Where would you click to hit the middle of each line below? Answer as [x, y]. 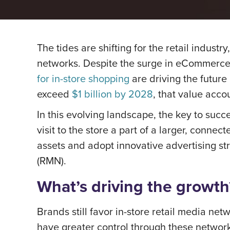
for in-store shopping [83, 78]
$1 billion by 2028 [112, 94]
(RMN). [53, 160]
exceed [54, 94]
